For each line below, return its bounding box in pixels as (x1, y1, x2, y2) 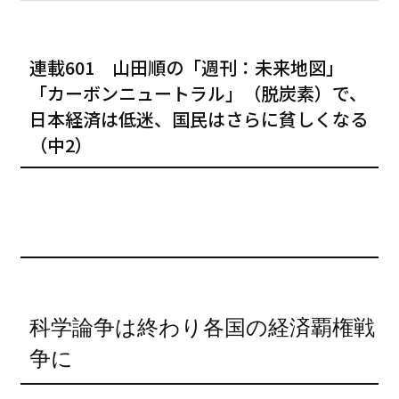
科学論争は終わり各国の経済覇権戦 (29, 314, 376, 339)
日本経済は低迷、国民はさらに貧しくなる (29, 105, 369, 132)
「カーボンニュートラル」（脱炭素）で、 (29, 79, 368, 106)
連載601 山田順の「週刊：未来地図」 (29, 53, 362, 80)
